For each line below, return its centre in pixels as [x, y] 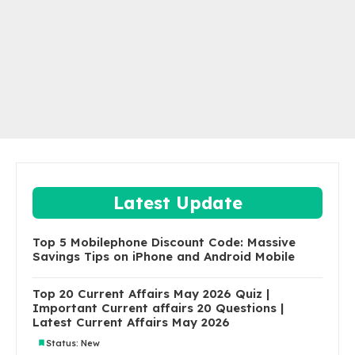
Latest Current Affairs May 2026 [131, 323]
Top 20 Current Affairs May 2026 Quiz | [151, 294]
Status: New [73, 343]
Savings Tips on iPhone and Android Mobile [164, 257]
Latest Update [177, 203]
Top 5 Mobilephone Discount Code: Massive [164, 242]
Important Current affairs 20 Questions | [158, 308]
